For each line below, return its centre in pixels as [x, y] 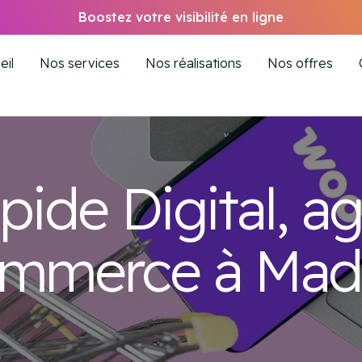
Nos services [79, 63]
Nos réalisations [193, 63]
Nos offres [300, 63]
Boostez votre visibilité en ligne [181, 17]
